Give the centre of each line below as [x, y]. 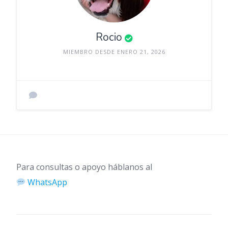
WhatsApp [47, 182]
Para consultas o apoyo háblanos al [84, 167]
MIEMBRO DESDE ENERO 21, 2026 [114, 51]
